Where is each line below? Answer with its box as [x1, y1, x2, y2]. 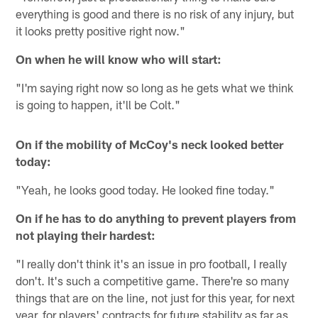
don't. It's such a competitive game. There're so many [16, 273, 290, 287]
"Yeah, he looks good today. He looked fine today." [16, 182, 275, 197]
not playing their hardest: [16, 227, 156, 242]
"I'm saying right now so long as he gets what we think [16, 79, 294, 94]
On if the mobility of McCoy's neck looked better [16, 136, 284, 151]
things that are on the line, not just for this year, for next [16, 290, 295, 305]
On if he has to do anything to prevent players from [16, 210, 297, 225]
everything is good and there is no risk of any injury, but [16, 6, 295, 21]
